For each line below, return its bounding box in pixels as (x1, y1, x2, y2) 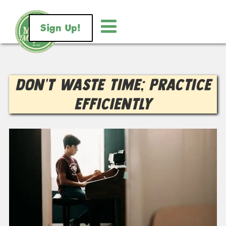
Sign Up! (40, 22, 81, 34)
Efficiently (74, 94, 152, 114)
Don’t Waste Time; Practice (15, 75, 211, 94)
